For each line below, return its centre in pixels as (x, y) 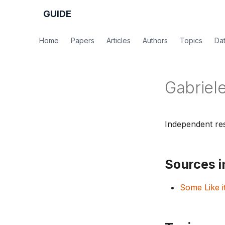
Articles (119, 40)
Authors (155, 40)
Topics (191, 40)
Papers (83, 40)
